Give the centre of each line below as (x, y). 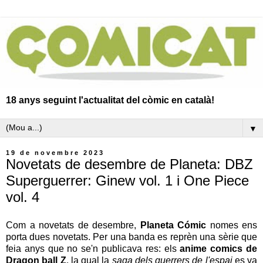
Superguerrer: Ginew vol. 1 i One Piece (127, 180)
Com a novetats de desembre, (73, 225)
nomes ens (232, 225)
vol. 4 (23, 197)
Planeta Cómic (173, 225)
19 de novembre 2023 (55, 152)
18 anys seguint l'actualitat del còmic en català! (110, 100)
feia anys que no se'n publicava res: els (93, 248)
